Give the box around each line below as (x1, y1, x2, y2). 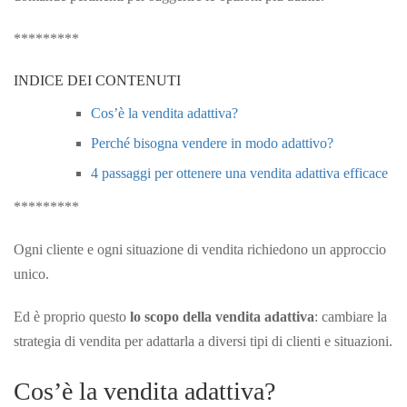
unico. (14, 265, 49, 282)
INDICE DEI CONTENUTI (14, 72, 181, 88)
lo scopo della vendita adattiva (130, 308, 314, 324)
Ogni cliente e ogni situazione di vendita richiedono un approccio (14, 241, 386, 257)
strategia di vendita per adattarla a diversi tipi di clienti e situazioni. (14, 333, 392, 349)
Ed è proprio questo (14, 308, 130, 324)
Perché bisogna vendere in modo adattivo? (91, 134, 333, 151)
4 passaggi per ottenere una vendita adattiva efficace (91, 164, 388, 181)
